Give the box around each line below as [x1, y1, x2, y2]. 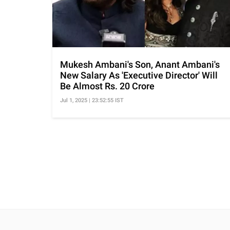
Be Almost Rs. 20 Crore [60, 80, 155, 91]
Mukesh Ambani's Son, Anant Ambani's [60, 59, 220, 70]
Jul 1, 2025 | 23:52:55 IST [60, 97, 124, 104]
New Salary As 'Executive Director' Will [60, 69, 218, 81]
